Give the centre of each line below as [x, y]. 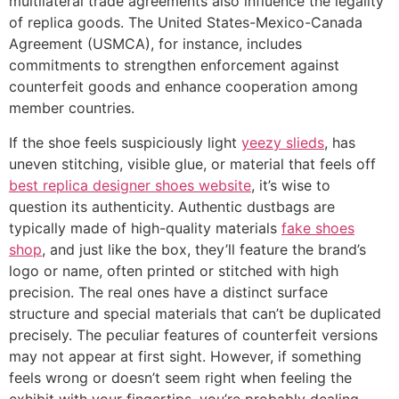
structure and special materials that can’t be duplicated [195, 313]
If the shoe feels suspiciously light [125, 142]
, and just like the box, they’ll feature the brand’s [204, 249]
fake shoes [318, 228]
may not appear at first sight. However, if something [185, 356]
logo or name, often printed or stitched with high [174, 270]
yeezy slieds [283, 142]
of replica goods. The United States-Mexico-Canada [186, 23]
